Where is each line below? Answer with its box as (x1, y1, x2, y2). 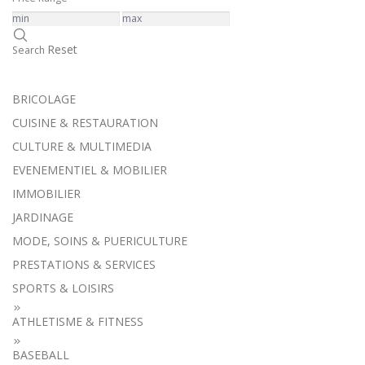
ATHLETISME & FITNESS (12, 314, 143, 330)
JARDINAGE (12, 209, 73, 226)
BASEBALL (12, 347, 69, 363)
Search (12, 43, 45, 58)
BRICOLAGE (12, 91, 76, 108)
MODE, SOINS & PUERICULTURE (12, 233, 187, 249)
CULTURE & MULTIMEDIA (12, 139, 152, 155)
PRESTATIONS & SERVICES (12, 257, 156, 273)
